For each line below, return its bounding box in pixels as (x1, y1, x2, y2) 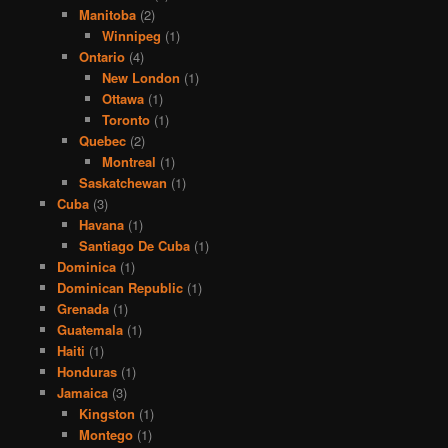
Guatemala (56, 319, 123, 339)
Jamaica (56, 382, 108, 402)
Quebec (79, 130, 127, 150)
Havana (79, 214, 125, 234)
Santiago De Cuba (79, 235, 191, 255)
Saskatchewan (79, 172, 168, 192)
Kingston (79, 403, 136, 423)
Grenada (56, 298, 109, 318)
